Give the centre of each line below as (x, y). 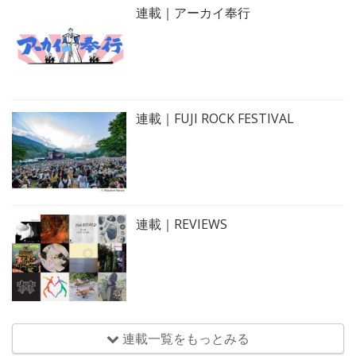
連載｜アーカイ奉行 (193, 12)
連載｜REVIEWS (182, 224)
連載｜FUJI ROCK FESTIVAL (215, 118)
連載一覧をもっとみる (184, 338)
